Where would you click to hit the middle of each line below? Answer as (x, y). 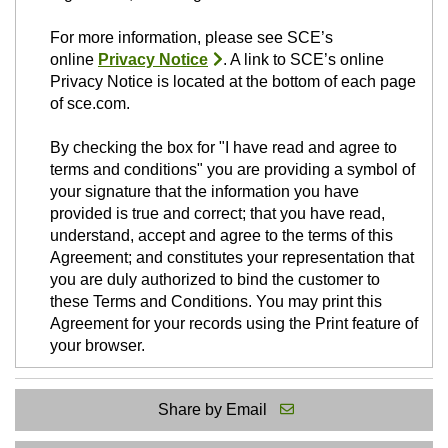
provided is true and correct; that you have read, (217, 214)
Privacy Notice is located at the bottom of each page (233, 82)
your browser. (97, 346)
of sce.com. (90, 104)
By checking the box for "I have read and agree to (223, 148)
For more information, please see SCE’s (191, 38)
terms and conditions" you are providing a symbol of (232, 170)
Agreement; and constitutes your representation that (232, 258)
